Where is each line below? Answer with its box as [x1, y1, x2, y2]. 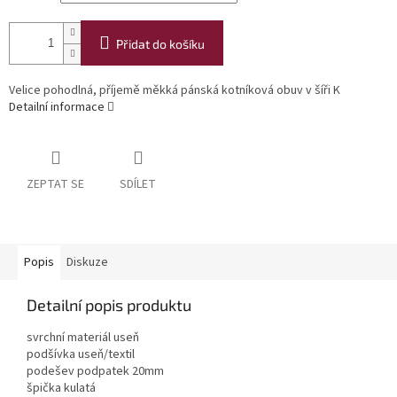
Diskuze [66, 253, 108, 272]
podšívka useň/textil [27, 346, 135, 364]
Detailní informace [9, 98, 105, 117]
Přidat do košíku [116, 36, 205, 52]
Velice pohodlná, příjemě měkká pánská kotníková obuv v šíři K [9, 82, 340, 100]
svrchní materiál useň [27, 329, 139, 347]
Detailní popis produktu [27, 295, 191, 315]
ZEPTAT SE [27, 175, 84, 194]
